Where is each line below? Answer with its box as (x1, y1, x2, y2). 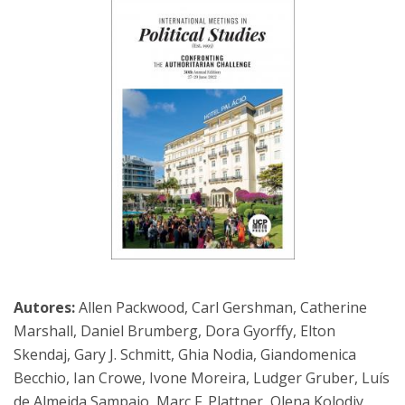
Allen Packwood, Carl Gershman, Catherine (79, 297, 367, 318)
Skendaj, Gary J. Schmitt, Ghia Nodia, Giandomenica (14, 344, 356, 365)
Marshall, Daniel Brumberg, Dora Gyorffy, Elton (14, 321, 335, 342)
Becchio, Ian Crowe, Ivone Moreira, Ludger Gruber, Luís (14, 368, 390, 389)
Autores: (14, 297, 79, 318)
